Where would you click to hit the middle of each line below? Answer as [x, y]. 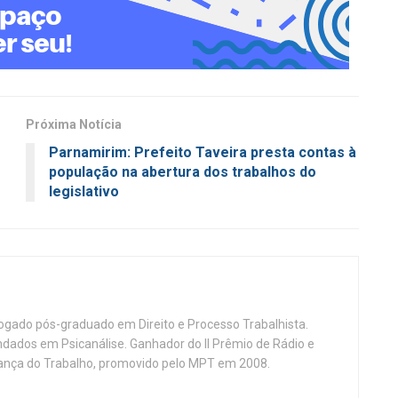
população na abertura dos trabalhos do [183, 171]
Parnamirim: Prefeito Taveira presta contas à [203, 152]
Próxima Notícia [74, 124]
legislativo [84, 191]
